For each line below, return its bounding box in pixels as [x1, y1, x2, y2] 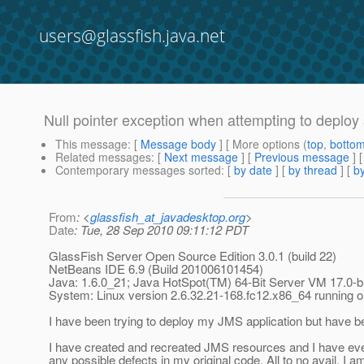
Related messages [55, 149, 151, 166]
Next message [164, 149, 238, 166]
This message [55, 136, 128, 153]
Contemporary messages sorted [55, 162, 221, 179]
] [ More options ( [216, 136, 307, 153]
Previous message [254, 149, 349, 166]
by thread [288, 162, 337, 179]
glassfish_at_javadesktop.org [90, 208, 245, 226]
